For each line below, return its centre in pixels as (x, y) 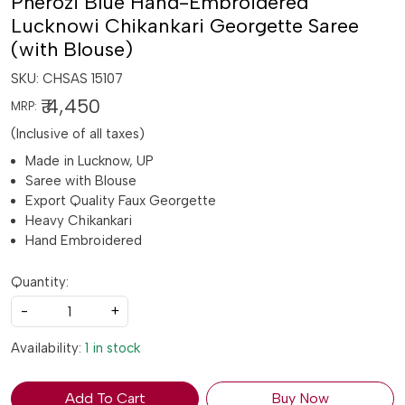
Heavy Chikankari (79, 221)
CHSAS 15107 (83, 79)
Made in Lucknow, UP (89, 161)
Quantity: (40, 283)
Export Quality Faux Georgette (121, 201)
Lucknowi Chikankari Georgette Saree (185, 26)
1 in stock (113, 348)
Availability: (46, 348)
